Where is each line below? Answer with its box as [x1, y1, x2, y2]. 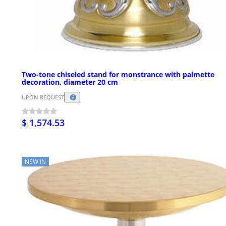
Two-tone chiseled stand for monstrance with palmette [22, 70, 214, 80]
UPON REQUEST [22, 93, 64, 101]
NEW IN [25, 157, 46, 166]
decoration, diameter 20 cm [22, 77, 118, 87]
